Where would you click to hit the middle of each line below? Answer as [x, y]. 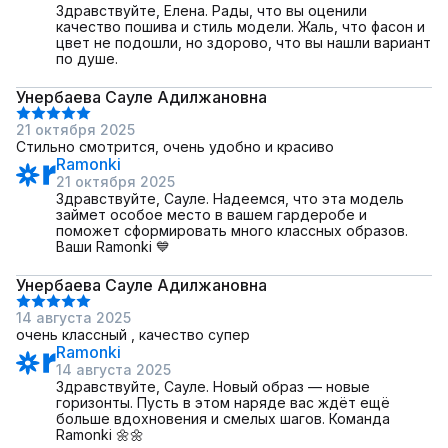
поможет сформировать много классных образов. [232, 230]
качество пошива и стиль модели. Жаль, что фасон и [240, 26]
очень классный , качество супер [133, 334]
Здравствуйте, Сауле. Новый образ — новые [213, 386]
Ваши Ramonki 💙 [113, 246]
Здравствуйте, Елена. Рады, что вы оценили [211, 10]
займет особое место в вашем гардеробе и [211, 214]
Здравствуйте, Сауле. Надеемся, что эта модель [230, 198]
